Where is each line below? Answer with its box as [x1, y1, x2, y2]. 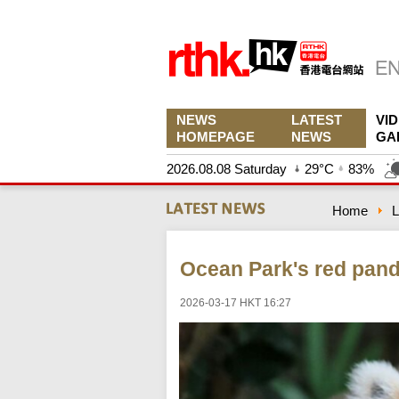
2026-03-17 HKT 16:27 [180, 297, 291, 309]
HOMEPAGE [175, 129, 255, 144]
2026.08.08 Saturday [167, 161, 287, 176]
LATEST [291, 112, 342, 127]
